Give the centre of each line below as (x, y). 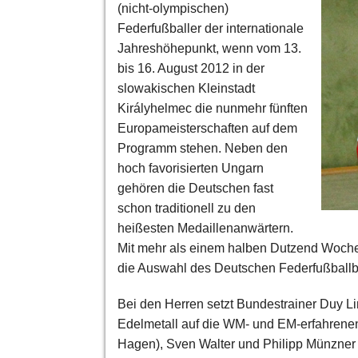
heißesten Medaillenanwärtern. (205, 228)
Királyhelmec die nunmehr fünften (213, 108)
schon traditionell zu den (187, 208)
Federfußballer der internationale (211, 28)
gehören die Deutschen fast (195, 188)
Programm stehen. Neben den (203, 148)
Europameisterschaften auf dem (207, 128)
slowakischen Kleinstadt (186, 88)
